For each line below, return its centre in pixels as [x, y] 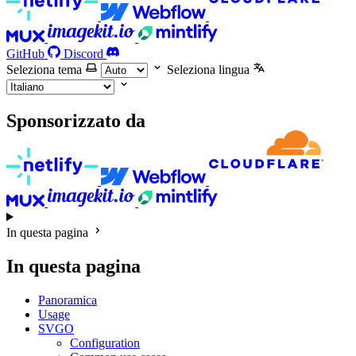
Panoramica [68, 300]
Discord [83, 53]
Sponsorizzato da [76, 120]
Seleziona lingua [208, 69]
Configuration [105, 343]
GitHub [25, 53]
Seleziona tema [44, 69]
